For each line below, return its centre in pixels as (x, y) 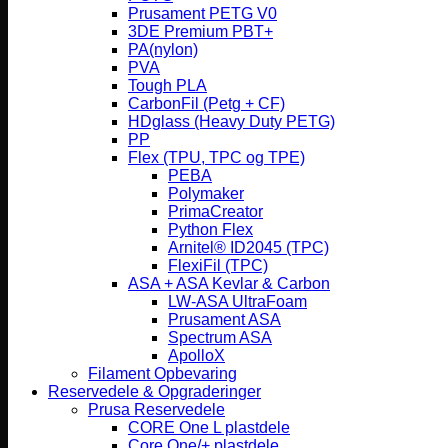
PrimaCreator (215, 211)
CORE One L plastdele (209, 427)
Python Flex (210, 229)
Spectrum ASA (220, 337)
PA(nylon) (163, 49)
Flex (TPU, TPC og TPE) (216, 157)
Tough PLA (167, 85)
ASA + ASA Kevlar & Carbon (229, 283)
